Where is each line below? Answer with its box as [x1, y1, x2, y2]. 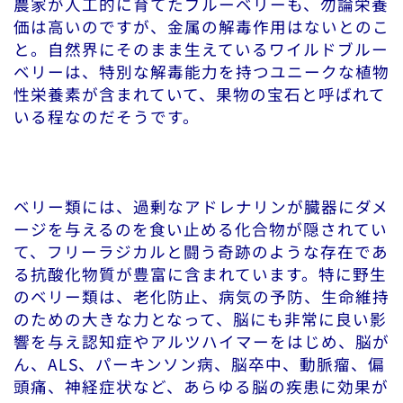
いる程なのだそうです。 [13, 105, 200, 129]
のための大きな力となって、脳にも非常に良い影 [13, 308, 387, 331]
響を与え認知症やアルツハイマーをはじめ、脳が [13, 330, 390, 354]
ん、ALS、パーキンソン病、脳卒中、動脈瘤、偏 [13, 353, 385, 376]
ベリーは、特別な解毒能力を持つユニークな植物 [13, 60, 390, 84]
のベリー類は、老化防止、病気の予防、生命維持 [13, 285, 390, 309]
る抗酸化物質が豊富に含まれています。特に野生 [13, 263, 387, 286]
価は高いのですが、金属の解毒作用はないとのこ [13, 15, 390, 39]
